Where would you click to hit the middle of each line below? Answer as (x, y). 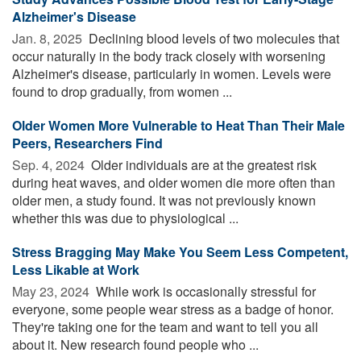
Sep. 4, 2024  (50, 164)
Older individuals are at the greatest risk (202, 164)
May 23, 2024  (52, 291)
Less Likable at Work (76, 269)
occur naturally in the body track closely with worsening (169, 56)
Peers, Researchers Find (87, 143)
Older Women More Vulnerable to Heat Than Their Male (178, 125)
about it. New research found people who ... (135, 344)
